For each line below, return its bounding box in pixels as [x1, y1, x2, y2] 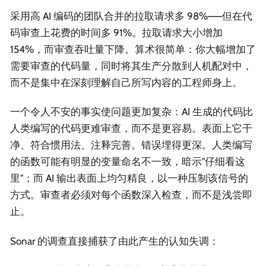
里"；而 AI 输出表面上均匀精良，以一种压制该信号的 [10, 172, 248, 185]
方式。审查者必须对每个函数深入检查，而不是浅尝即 [10, 189, 252, 201]
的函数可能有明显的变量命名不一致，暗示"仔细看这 [10, 156, 245, 168]
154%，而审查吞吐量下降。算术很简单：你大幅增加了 [10, 43, 256, 56]
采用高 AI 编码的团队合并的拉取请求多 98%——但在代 [10, 10, 252, 23]
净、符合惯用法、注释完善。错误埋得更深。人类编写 [10, 139, 252, 151]
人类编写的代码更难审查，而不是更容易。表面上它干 [10, 122, 252, 135]
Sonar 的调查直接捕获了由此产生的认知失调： [10, 235, 219, 247]
